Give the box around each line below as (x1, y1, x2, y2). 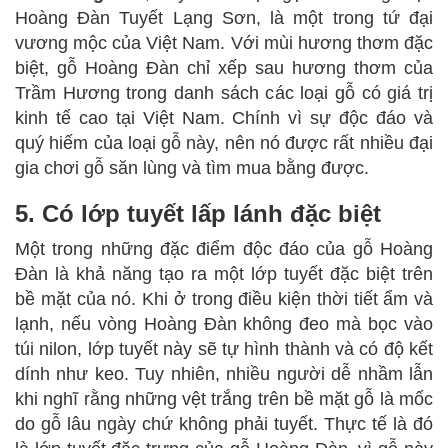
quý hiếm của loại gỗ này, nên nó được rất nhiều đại (15, 133, 433, 154)
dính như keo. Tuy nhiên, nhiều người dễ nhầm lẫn (15, 364, 433, 385)
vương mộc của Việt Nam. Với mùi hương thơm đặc (15, 33, 433, 54)
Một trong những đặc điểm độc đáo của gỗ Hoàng (15, 239, 433, 260)
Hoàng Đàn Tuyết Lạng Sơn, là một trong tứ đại (15, 8, 433, 29)
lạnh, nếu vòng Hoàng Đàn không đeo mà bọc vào (15, 314, 433, 335)
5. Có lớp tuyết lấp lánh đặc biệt (15, 200, 381, 228)
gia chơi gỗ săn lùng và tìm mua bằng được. (15, 158, 369, 179)
